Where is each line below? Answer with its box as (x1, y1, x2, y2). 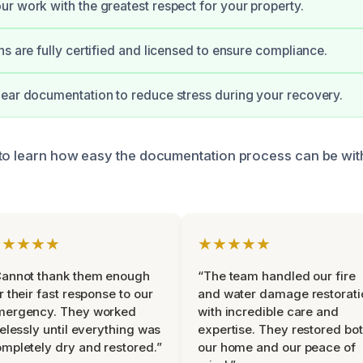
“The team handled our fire (198, 268, 356, 284)
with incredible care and (198, 304, 339, 319)
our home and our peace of (198, 340, 356, 355)
